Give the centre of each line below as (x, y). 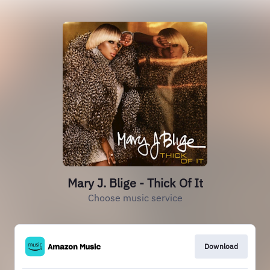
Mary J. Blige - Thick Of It (135, 183)
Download (221, 246)
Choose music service (135, 198)
